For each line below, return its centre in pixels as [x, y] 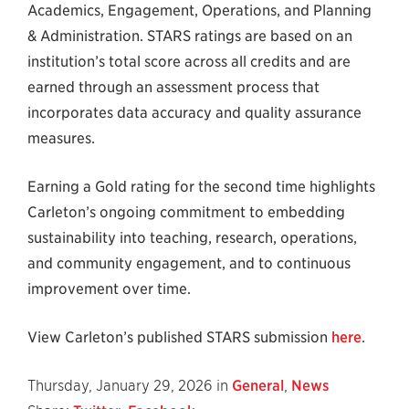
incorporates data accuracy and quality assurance [194, 113]
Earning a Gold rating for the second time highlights [201, 187]
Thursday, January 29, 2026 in [130, 386]
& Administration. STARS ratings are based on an [190, 36]
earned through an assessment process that [173, 87]
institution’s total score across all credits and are [189, 62]
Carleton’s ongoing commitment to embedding [186, 212]
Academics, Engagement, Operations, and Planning [199, 10]
